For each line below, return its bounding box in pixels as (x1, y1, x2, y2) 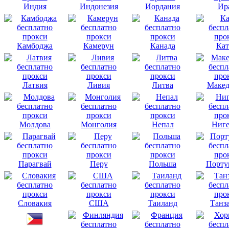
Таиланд (148, 198, 177, 208)
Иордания (145, 2, 180, 11)
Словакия (18, 198, 52, 208)
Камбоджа (17, 41, 53, 50)
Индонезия (79, 2, 118, 11)
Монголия (81, 120, 117, 129)
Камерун (83, 41, 114, 50)
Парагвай (18, 159, 52, 168)
